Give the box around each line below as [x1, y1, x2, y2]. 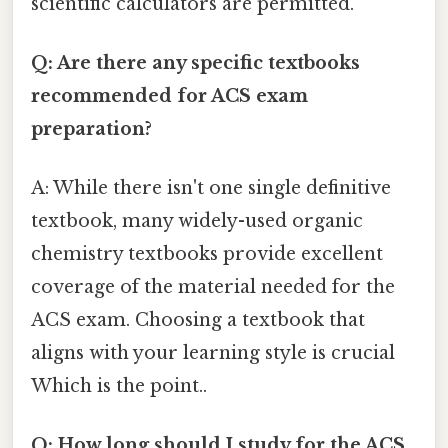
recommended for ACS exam [31, 84, 308, 107]
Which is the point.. [31, 375, 207, 398]
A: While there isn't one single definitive [31, 177, 391, 200]
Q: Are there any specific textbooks [31, 51, 360, 74]
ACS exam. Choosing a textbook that [31, 309, 365, 332]
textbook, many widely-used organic [31, 210, 363, 233]
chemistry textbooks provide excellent [31, 243, 383, 266]
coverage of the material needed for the [31, 276, 395, 299]
